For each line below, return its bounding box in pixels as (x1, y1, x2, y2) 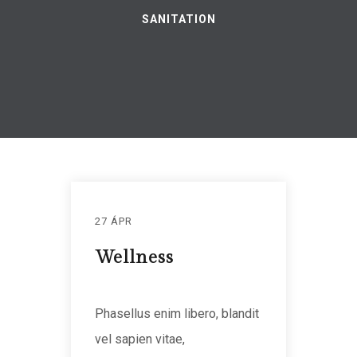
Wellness (95, 245, 174, 269)
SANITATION (141, 12, 216, 25)
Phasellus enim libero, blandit (95, 305, 259, 321)
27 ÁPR (95, 214, 132, 227)
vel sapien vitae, (95, 331, 185, 347)
